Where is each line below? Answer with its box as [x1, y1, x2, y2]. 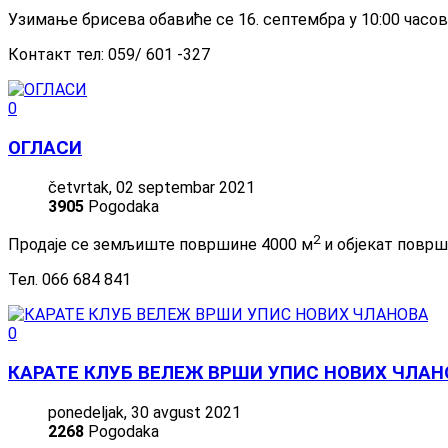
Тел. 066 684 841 [8, 270, 131, 290]
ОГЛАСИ [8, 137, 82, 160]
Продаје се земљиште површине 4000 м [8, 235, 313, 255]
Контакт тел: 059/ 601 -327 [8, 45, 210, 65]
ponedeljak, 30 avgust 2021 [48, 402, 241, 422]
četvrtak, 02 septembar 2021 [48, 177, 255, 197]
